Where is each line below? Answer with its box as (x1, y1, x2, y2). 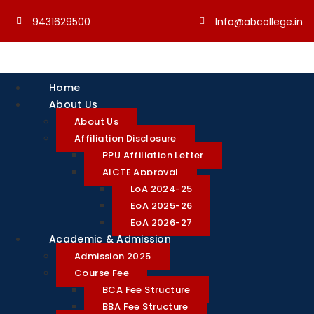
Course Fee (74, 266, 129, 280)
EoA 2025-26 (130, 199, 193, 212)
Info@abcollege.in (214, 15, 303, 29)
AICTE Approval (102, 165, 179, 179)
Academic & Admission (49, 232, 171, 246)
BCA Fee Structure (102, 283, 191, 296)
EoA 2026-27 (130, 216, 193, 229)
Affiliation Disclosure (74, 132, 177, 145)
